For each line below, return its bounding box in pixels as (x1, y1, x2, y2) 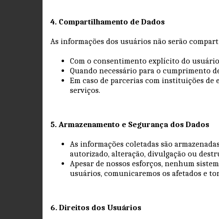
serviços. (70, 85, 104, 95)
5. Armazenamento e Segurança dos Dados (50, 119, 209, 129)
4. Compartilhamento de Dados (50, 17, 165, 26)
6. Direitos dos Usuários (50, 202, 141, 212)
